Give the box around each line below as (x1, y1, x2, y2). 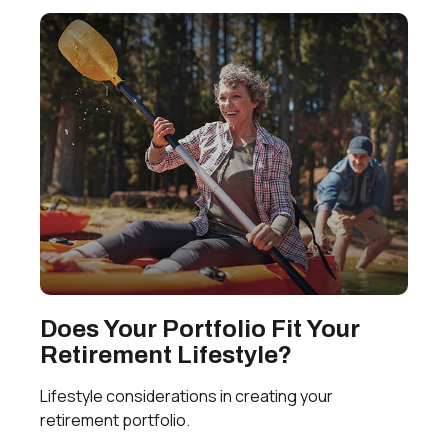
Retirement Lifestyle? (40, 342, 292, 369)
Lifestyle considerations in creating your (40, 385, 333, 408)
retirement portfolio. (40, 409, 190, 432)
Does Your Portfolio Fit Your (40, 316, 360, 343)
